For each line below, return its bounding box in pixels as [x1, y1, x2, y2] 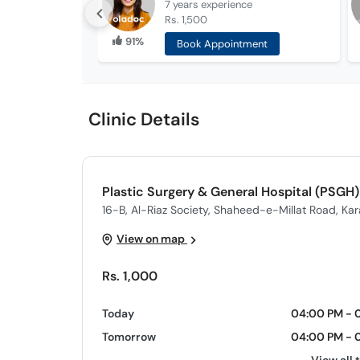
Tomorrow [102, 329, 156, 344]
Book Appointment [176, 37, 268, 51]
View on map [117, 231, 187, 246]
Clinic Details [88, 108, 199, 131]
